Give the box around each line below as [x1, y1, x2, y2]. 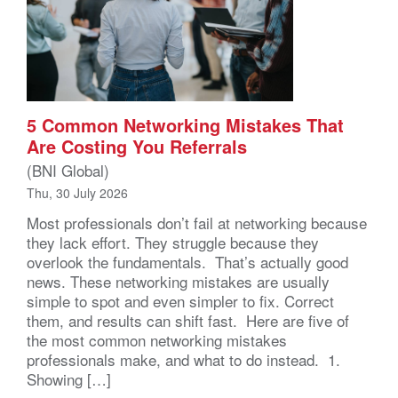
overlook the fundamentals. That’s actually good [27, 251, 348, 274]
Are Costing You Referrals [27, 133, 247, 160]
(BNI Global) [27, 159, 109, 182]
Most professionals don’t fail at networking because [27, 211, 367, 235]
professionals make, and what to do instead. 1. [27, 348, 340, 371]
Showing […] [27, 368, 111, 391]
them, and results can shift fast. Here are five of [27, 309, 349, 332]
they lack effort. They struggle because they [27, 231, 319, 254]
